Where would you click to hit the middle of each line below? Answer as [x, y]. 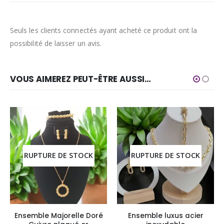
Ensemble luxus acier [165, 216]
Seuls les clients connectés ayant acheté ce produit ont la [104, 30]
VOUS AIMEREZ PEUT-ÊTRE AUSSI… [81, 79]
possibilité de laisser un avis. [56, 43]
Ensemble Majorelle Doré [58, 216]
